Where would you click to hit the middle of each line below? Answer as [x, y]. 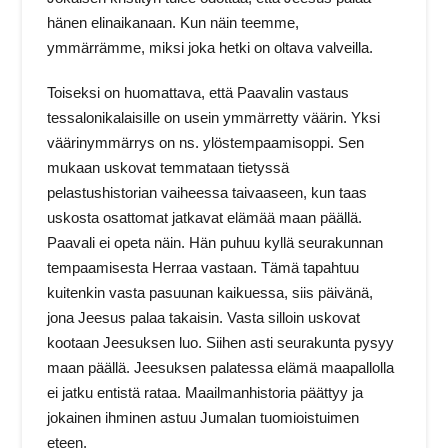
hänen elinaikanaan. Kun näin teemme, [173, 23]
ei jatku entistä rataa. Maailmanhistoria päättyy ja [205, 393]
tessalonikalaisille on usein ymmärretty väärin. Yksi [214, 118]
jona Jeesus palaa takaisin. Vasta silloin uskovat [204, 318]
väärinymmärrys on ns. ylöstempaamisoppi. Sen [206, 143]
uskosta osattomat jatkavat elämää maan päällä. [205, 218]
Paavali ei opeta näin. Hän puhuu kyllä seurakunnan [215, 243]
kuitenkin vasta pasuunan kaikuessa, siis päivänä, [210, 293]
